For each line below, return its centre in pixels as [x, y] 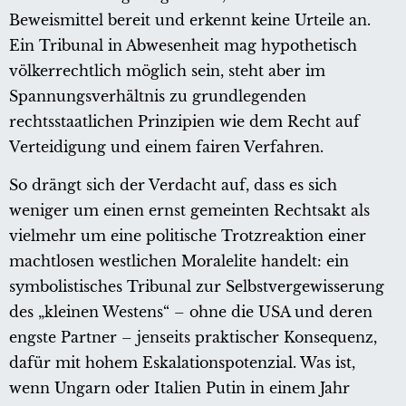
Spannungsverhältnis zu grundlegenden [158, 96]
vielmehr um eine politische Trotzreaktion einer [188, 235]
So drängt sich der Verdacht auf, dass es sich [173, 184]
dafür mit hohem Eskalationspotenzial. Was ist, [182, 362]
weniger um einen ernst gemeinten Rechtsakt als [189, 210]
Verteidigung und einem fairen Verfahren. [166, 146]
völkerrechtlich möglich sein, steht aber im [167, 70]
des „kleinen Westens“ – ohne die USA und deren [191, 311]
